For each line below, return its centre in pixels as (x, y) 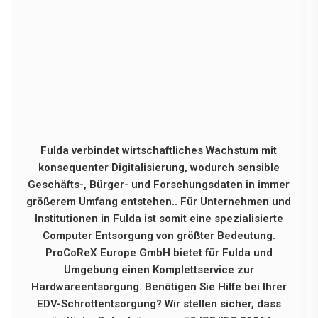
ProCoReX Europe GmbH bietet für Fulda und (159, 253)
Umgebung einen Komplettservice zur (159, 270)
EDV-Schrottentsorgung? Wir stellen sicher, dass (159, 304)
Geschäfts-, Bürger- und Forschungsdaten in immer (159, 185)
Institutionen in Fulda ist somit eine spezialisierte (159, 219)
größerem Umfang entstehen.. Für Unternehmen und (159, 202)
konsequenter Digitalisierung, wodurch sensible (159, 168)
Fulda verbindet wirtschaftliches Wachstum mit (159, 151)
